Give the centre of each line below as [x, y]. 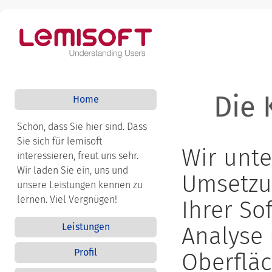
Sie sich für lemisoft [59, 141]
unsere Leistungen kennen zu [80, 185]
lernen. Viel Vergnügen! [67, 199]
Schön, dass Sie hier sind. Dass [82, 127]
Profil [86, 252]
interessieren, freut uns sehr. [78, 156]
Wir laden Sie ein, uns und [73, 170]
